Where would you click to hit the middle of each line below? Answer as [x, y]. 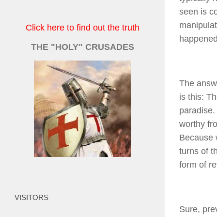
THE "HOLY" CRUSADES [82, 47]
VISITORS [31, 197]
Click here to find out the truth [82, 28]
